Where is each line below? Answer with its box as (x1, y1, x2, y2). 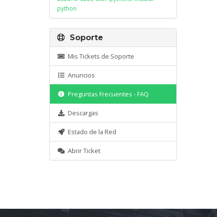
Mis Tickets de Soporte (65, 52, 135, 61)
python (57, 4, 77, 13)
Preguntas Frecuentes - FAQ (65, 90, 149, 98)
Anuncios (65, 71, 95, 79)
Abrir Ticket (65, 146, 101, 155)
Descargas (65, 108, 99, 117)
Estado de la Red (65, 127, 117, 136)
